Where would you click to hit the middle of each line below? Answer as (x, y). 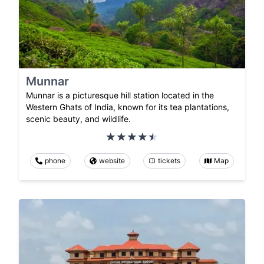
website (112, 161)
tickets (169, 161)
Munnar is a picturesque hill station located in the (120, 95)
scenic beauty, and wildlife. (78, 119)
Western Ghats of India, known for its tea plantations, (128, 107)
